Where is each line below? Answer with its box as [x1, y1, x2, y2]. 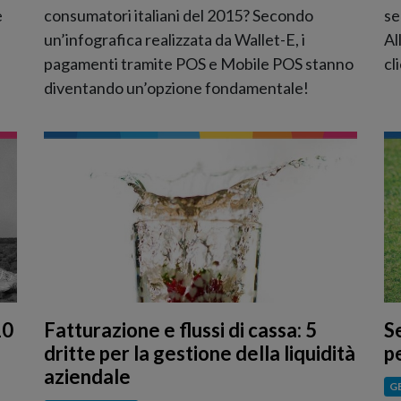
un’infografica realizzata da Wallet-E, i [44, 29, 305, 49]
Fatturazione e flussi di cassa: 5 [44, 318, 317, 343]
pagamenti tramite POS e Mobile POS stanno [44, 53, 354, 73]
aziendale [44, 364, 131, 389]
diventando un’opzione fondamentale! [44, 77, 309, 98]
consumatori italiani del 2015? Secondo [44, 4, 313, 25]
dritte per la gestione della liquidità [44, 341, 355, 366]
